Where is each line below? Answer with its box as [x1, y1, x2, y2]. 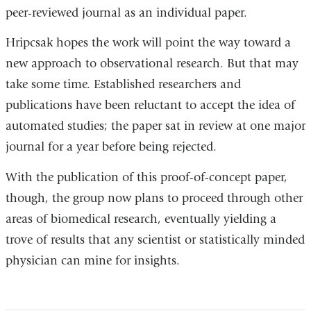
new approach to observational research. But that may [5, 56, 299, 72]
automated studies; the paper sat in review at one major [5, 119, 305, 134]
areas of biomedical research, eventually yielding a [5, 211, 276, 226]
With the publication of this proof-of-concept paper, [5, 169, 287, 185]
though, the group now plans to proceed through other [5, 190, 303, 205]
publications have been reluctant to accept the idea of [5, 98, 295, 113]
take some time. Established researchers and [5, 77, 241, 92]
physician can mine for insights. [5, 253, 180, 268]
